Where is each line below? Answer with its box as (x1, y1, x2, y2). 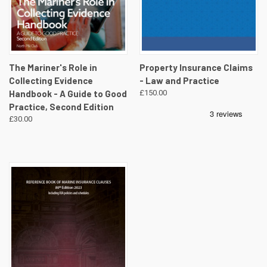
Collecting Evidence (9, 74, 93, 86)
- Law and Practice (139, 74, 219, 86)
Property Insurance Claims (139, 61, 253, 73)
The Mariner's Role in (9, 61, 97, 73)
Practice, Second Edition (9, 101, 114, 112)
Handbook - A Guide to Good (9, 88, 127, 99)
